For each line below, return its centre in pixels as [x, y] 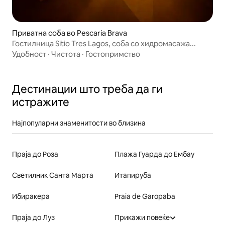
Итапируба [133, 176]
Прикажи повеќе [142, 218]
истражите [41, 102]
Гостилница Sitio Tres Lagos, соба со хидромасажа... [104, 44]
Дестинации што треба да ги [87, 89]
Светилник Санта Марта [53, 176]
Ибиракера [31, 197]
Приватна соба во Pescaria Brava [70, 33]
